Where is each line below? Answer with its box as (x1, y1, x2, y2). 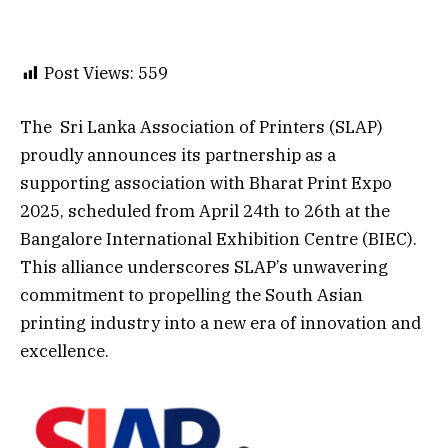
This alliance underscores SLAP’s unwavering (20, 256, 388, 279)
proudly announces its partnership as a (20, 144, 336, 167)
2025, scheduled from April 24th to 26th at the (20, 200, 390, 223)
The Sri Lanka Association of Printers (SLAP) (20, 116, 383, 139)
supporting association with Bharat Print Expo (20, 172, 392, 195)
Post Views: (44, 62, 134, 85)
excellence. (20, 340, 109, 363)
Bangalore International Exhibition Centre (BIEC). (20, 228, 417, 251)
